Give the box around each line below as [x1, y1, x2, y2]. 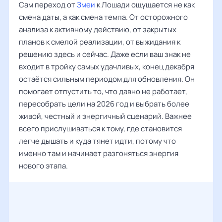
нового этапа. [19, 161, 68, 171]
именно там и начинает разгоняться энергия [19, 148, 178, 159]
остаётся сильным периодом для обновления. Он [19, 74, 195, 84]
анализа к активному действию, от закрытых [19, 24, 176, 35]
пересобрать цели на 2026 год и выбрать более [19, 99, 189, 109]
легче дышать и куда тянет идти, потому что [19, 136, 176, 146]
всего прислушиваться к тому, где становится [19, 123, 182, 134]
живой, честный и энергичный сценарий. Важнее [19, 111, 192, 121]
